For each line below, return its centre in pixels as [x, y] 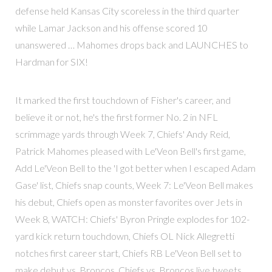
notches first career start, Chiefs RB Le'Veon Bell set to [128, 253]
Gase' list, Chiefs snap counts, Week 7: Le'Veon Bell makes [134, 185]
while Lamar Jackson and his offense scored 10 [111, 28]
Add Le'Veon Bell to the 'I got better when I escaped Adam [135, 168]
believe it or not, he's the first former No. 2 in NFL [116, 117]
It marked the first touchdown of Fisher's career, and [123, 100]
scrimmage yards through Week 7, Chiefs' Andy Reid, [122, 134]
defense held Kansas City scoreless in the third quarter [127, 11]
